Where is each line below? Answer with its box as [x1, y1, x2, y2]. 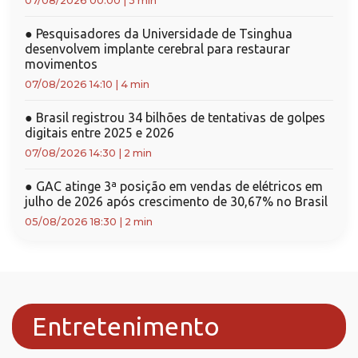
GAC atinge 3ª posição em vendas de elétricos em [33, 179, 323, 193]
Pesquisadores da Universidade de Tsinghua [33, 26, 292, 41]
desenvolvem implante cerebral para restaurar [25, 42, 290, 56]
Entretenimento [32, 312, 220, 340]
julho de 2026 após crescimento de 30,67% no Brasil [25, 194, 328, 209]
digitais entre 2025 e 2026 [25, 125, 174, 140]
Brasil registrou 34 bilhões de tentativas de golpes [33, 110, 325, 125]
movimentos [25, 57, 97, 71]
